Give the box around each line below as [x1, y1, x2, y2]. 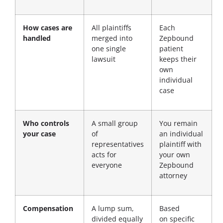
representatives [92, 139, 144, 149]
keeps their [159, 54, 197, 64]
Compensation [23, 203, 73, 213]
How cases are [23, 22, 72, 32]
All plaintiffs [92, 22, 131, 32]
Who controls [23, 118, 69, 128]
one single [92, 43, 126, 53]
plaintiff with [159, 139, 202, 149]
